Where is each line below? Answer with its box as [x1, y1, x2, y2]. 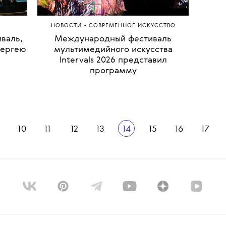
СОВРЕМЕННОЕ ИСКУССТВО [88, 129, 176, 135]
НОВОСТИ [50, 129, 84, 135]
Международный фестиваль [54, 141, 172, 150]
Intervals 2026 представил [59, 162, 167, 171]
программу [89, 173, 137, 182]
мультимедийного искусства [53, 151, 173, 160]
